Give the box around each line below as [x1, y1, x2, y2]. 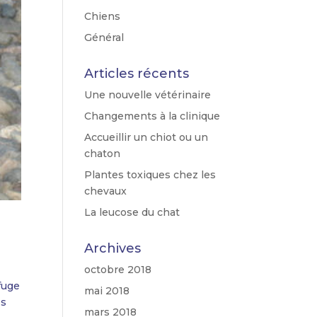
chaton [84, 147, 121, 161]
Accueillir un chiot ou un [84, 131, 209, 144]
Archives [84, 241, 142, 257]
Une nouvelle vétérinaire [84, 88, 212, 102]
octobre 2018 [84, 263, 152, 277]
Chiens [84, 10, 121, 23]
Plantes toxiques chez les [84, 168, 217, 182]
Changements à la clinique [84, 110, 221, 123]
